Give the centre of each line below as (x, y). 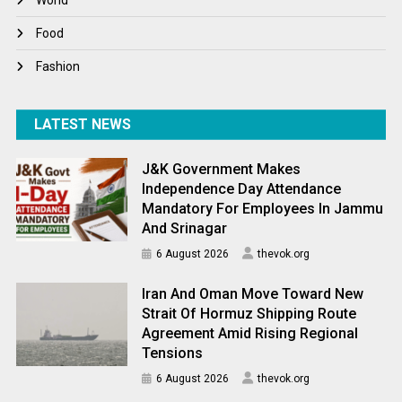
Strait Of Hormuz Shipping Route (249, 314)
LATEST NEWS (83, 125)
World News (69, 20)
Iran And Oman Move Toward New (253, 294)
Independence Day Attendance (242, 189)
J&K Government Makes (222, 170)
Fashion (58, 67)
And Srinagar (185, 229)
